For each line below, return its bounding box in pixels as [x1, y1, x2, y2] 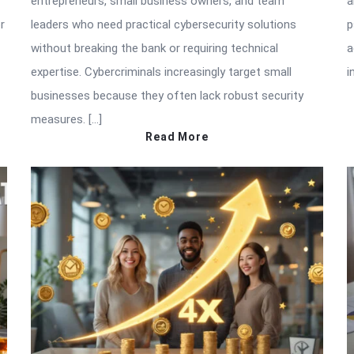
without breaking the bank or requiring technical [31, 41, 278, 56]
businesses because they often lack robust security [31, 88, 303, 104]
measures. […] [31, 112, 102, 127]
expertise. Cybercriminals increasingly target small [31, 65, 292, 80]
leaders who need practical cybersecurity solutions [31, 17, 296, 32]
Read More [145, 130, 209, 144]
